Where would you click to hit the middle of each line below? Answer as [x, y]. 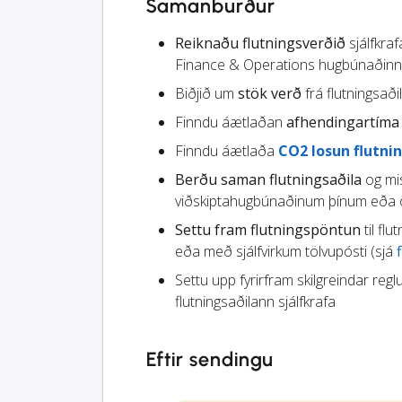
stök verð [270, 94]
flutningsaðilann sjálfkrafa [255, 302]
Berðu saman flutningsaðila [268, 180]
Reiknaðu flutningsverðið [260, 44]
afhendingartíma [343, 122]
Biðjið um [206, 94]
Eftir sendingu [210, 360]
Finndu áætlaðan [231, 122]
